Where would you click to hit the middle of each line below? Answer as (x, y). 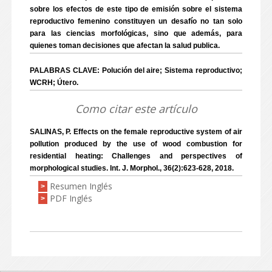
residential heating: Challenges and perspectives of (136, 156)
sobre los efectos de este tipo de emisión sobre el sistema (136, 9)
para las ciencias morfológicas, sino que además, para (136, 33)
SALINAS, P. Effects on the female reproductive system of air (136, 132)
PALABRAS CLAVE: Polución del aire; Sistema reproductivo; (136, 70)
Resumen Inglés (81, 186)
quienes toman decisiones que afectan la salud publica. (125, 46)
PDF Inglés (71, 198)
